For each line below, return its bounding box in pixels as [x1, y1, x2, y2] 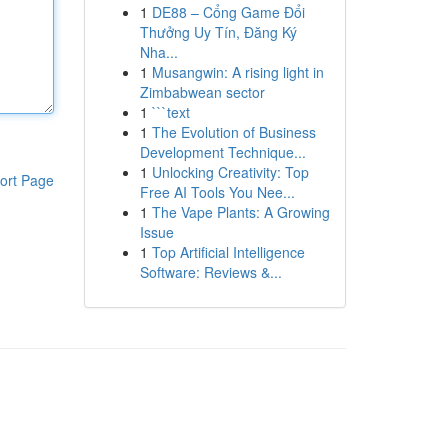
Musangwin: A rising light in [151, 62, 324, 82]
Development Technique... [139, 142, 306, 162]
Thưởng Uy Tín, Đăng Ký [139, 22, 297, 42]
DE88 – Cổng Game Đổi [151, 2, 305, 22]
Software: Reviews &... [139, 262, 282, 282]
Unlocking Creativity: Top [151, 162, 309, 182]
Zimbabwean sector [139, 82, 265, 102]
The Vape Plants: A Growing [151, 202, 330, 222]
